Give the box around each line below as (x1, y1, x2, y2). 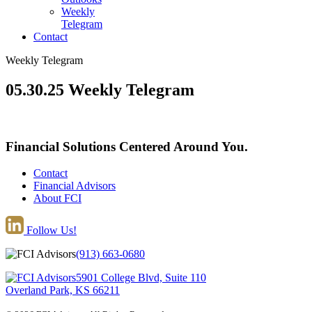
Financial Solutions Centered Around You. (6, 139, 248, 154)
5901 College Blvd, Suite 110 (76, 272, 206, 284)
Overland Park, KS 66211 (6, 284, 120, 297)
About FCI (33, 192, 81, 205)
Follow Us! (24, 224, 77, 237)
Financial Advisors (33, 180, 116, 192)
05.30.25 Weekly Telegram (6, 80, 194, 99)
